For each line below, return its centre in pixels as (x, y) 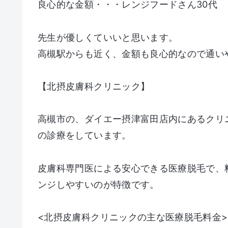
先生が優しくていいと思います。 (108, 37)
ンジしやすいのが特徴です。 (98, 184)
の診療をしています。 (84, 135)
